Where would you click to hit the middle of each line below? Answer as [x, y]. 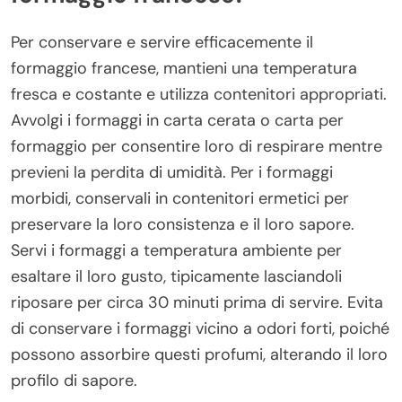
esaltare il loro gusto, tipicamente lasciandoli [176, 276]
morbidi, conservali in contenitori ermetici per [180, 198]
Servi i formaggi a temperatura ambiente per [176, 250]
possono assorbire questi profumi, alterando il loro [199, 354]
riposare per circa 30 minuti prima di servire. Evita [197, 302]
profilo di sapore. [74, 380]
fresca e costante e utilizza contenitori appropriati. [199, 94]
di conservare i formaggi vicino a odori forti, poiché [200, 328]
